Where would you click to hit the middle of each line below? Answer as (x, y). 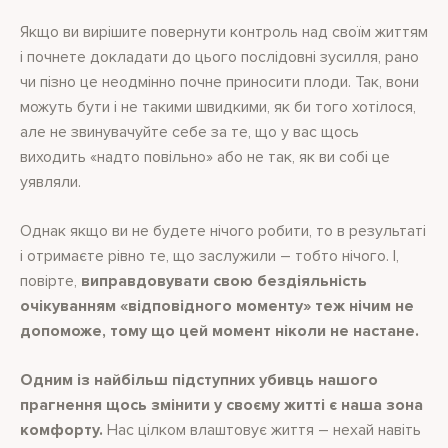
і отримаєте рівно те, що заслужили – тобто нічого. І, (209, 256)
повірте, (50, 281)
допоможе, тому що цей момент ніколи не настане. (219, 331)
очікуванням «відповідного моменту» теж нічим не (217, 306)
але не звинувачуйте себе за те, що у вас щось (189, 132)
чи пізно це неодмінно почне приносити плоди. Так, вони (219, 82)
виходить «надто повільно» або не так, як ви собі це (205, 157)
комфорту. (61, 430)
